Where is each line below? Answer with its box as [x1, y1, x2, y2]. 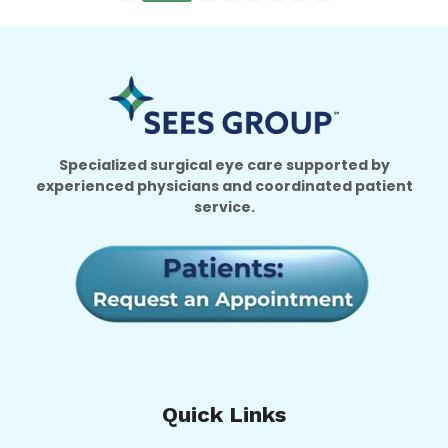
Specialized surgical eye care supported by [58, 154, 390, 175]
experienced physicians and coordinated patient [35, 175, 413, 196]
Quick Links [162, 401, 286, 427]
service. [193, 196, 255, 217]
